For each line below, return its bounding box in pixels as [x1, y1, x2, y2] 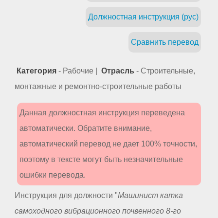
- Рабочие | [56, 66, 99, 75]
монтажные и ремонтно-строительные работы [15, 82, 182, 91]
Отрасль [99, 66, 134, 75]
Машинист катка [118, 191, 183, 200]
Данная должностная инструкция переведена [19, 108, 185, 117]
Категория [15, 66, 56, 75]
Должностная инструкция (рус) [88, 12, 199, 21]
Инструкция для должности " [15, 191, 118, 200]
